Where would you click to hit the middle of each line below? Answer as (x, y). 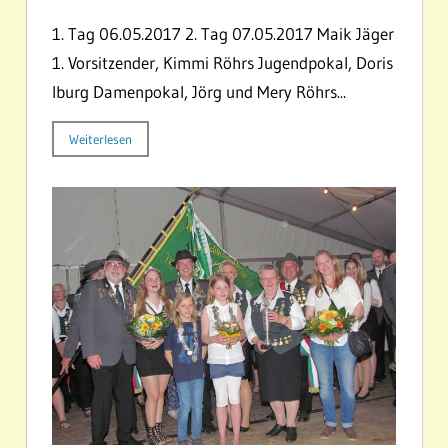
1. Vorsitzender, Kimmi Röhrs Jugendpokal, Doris (222, 63)
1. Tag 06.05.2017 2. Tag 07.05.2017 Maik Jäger (223, 34)
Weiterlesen (100, 139)
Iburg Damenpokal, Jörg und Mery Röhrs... (199, 92)
